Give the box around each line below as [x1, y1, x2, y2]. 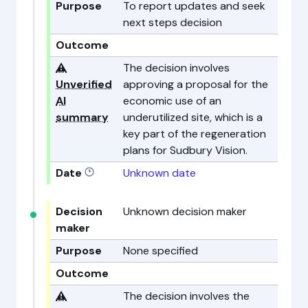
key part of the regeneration [123, 126, 266, 141]
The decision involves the [123, 288, 250, 303]
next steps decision [123, 14, 222, 30]
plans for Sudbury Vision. [123, 142, 247, 157]
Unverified [56, 76, 112, 91]
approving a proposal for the [123, 76, 268, 91]
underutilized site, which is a [123, 109, 263, 124]
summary [56, 109, 109, 124]
